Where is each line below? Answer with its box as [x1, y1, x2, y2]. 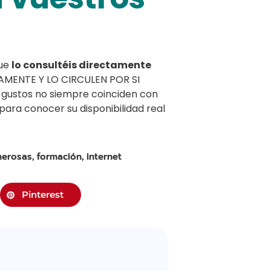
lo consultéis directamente [11, 58, 151, 73]
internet [87, 150, 122, 164]
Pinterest [21, 189, 64, 201]
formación [37, 150, 82, 164]
